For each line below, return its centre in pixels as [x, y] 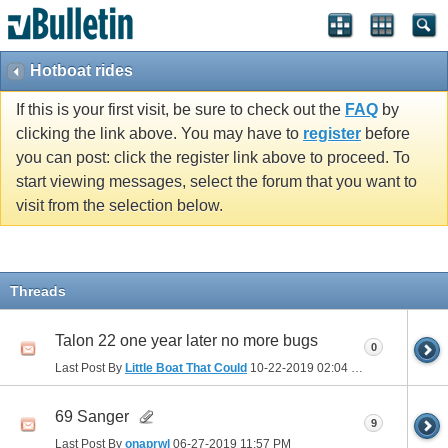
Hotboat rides [81, 70]
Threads [38, 290]
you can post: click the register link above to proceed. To [213, 158]
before [385, 134]
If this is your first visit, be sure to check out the [180, 110]
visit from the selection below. [119, 206]
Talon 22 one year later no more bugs [186, 340]
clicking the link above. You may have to [159, 134]
